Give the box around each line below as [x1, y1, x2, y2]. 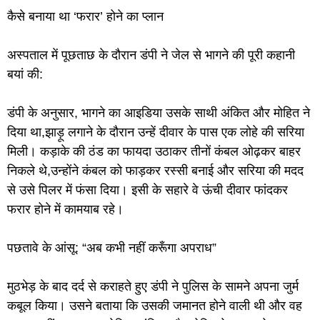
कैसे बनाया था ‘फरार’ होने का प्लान [7, 9, 164, 24]
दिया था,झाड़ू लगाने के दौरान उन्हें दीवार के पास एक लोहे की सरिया [7, 124, 304, 139]
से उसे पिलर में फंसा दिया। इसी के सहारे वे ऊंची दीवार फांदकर [7, 182, 288, 197]
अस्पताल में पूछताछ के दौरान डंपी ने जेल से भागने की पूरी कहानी [7, 47, 295, 62]
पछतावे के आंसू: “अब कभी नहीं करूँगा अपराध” [7, 240, 216, 255]
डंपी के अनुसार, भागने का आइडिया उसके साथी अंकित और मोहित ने [7, 105, 310, 120]
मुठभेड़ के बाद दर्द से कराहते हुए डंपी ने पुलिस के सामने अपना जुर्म [7, 279, 299, 294]
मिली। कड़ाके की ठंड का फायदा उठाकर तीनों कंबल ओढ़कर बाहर [7, 144, 301, 159]
